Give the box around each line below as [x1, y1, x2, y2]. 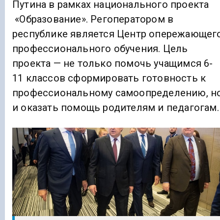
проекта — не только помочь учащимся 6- [12, 57, 213, 69]
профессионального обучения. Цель [12, 42, 188, 55]
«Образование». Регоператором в [12, 13, 174, 25]
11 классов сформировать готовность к [12, 72, 206, 84]
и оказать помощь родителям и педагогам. [12, 101, 219, 113]
